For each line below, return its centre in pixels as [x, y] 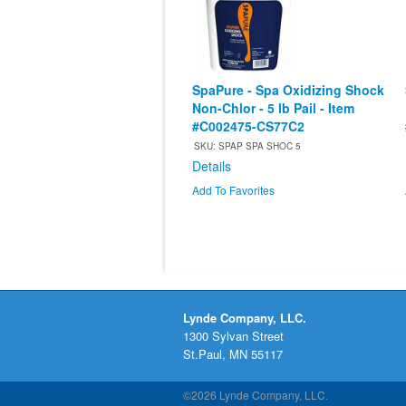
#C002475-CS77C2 [248, 126]
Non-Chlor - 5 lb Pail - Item [273, 108]
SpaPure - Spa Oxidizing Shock [288, 90]
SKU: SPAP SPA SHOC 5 [247, 146]
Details [212, 166]
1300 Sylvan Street [233, 336]
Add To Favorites [233, 190]
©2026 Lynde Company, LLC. [256, 395]
